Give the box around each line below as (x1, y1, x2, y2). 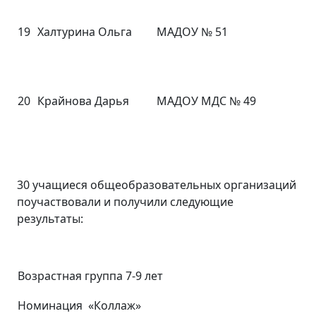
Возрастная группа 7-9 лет (18, 268, 163, 284)
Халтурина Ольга (37, 24, 132, 39)
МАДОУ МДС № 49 (157, 93, 256, 109)
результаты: (17, 211, 83, 226)
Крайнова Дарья (37, 93, 129, 109)
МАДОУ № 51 (157, 24, 228, 39)
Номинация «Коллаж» (18, 298, 141, 313)
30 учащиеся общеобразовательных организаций (17, 177, 296, 193)
